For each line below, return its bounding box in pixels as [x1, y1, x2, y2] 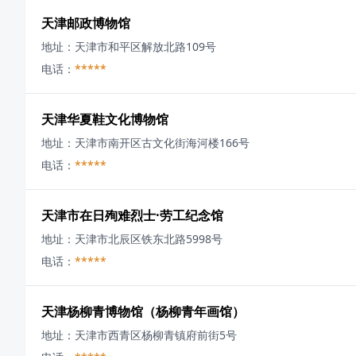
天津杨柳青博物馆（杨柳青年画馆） [41, 303, 245, 320]
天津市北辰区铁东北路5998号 [75, 231, 222, 246]
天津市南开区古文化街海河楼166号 [75, 135, 250, 150]
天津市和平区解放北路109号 [75, 39, 216, 54]
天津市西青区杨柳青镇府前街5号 [75, 327, 237, 342]
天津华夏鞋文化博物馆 [41, 110, 168, 128]
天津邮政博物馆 [41, 14, 130, 32]
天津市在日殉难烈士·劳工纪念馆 [41, 207, 223, 224]
